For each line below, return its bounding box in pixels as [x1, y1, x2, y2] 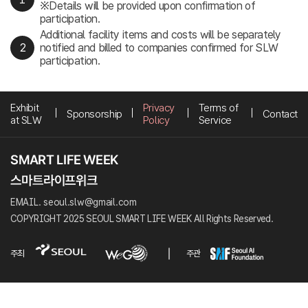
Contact [262, 107, 298, 120]
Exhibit [10, 101, 39, 114]
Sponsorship [67, 107, 122, 120]
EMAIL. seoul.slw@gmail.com [10, 197, 137, 208]
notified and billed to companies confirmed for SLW [40, 41, 278, 54]
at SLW [10, 113, 42, 126]
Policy [142, 113, 170, 126]
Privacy [142, 101, 175, 114]
